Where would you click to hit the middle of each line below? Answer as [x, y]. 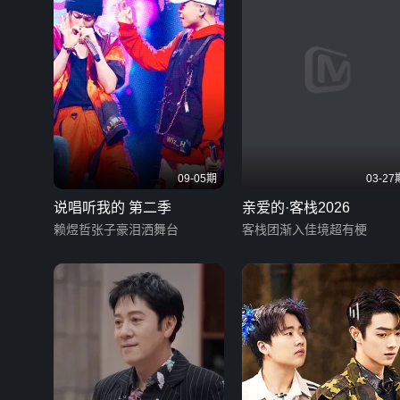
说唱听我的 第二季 [112, 207]
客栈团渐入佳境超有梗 [304, 229]
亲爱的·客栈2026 [296, 207]
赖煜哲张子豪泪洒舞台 [116, 229]
